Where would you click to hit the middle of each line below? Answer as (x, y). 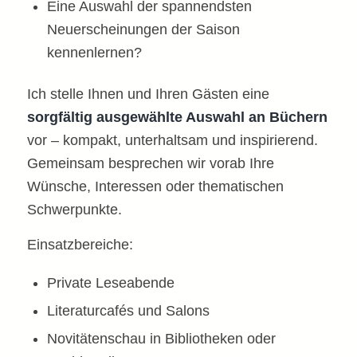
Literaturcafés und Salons (128, 310)
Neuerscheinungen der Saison (143, 29)
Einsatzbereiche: (80, 245)
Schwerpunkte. (74, 209)
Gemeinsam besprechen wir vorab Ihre (150, 163)
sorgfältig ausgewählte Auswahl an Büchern (177, 117)
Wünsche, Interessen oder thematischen (155, 186)
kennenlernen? (94, 52)
